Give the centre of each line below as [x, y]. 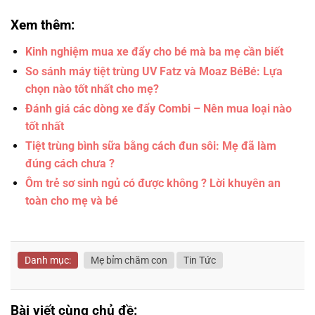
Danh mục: [48, 261]
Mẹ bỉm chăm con [129, 261]
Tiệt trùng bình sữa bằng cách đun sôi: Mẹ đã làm [150, 146]
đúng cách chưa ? [70, 164]
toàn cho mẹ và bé [71, 201]
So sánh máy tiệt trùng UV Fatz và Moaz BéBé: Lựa [154, 72]
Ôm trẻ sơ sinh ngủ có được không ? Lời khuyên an [153, 184]
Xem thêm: [43, 25]
